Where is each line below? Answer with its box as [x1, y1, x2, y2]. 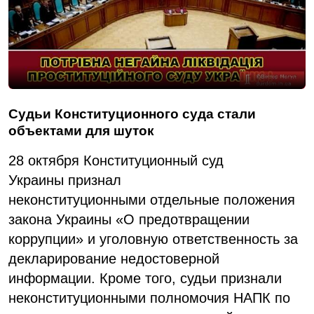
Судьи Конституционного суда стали [8, 107, 256, 122]
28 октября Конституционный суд [8, 153, 224, 169]
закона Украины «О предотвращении [8, 212, 250, 228]
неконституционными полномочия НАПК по [8, 290, 290, 306]
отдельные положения [146, 192, 295, 208]
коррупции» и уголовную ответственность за [8, 231, 298, 247]
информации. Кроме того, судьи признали [8, 271, 282, 287]
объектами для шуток [8, 123, 154, 139]
